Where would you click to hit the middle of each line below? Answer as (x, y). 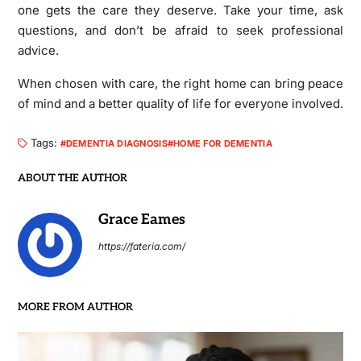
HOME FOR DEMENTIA (223, 143)
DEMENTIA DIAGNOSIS (116, 143)
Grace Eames (141, 219)
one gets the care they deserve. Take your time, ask (180, 10)
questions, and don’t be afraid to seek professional (180, 30)
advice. (38, 50)
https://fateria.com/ (141, 246)
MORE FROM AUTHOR (75, 307)
